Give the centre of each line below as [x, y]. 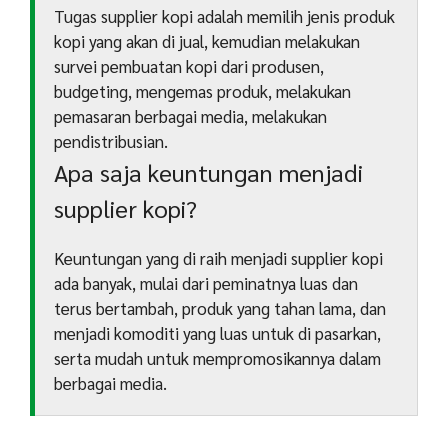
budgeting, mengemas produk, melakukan [203, 90]
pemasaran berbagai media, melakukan [191, 115]
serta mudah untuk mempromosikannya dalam [218, 357]
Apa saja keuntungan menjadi [209, 171]
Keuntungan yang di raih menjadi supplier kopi [219, 257]
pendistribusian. [111, 140]
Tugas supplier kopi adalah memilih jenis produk [225, 15]
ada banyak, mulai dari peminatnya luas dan [206, 282]
